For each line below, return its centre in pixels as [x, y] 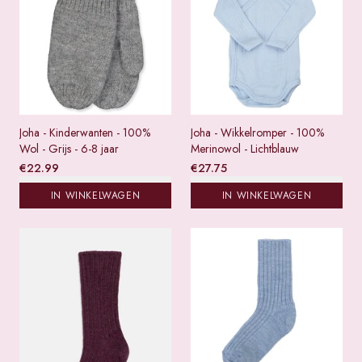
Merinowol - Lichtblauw [245, 149]
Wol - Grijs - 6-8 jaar [69, 149]
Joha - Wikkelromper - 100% [257, 133]
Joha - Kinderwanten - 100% [85, 133]
